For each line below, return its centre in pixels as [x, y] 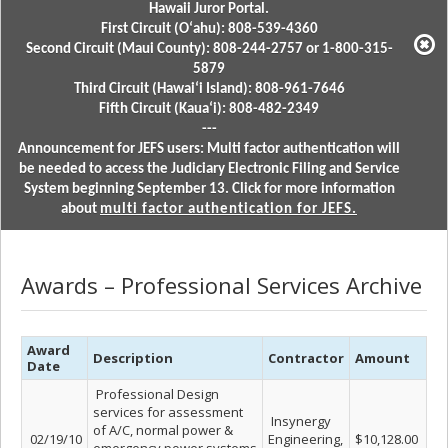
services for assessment [168, 412]
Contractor [306, 358]
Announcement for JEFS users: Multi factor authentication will [209, 149]
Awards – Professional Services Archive [221, 285]
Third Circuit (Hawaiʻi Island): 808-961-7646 [209, 89]
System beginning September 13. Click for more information [209, 189]
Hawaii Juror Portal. [209, 9]
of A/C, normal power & [163, 430]
